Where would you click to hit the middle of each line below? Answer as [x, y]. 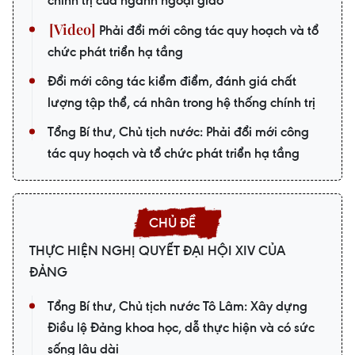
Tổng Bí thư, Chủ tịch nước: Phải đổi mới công [178, 132]
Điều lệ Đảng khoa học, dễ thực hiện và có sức [181, 328]
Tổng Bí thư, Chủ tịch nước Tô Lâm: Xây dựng [177, 306]
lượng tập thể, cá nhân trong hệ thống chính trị [181, 103]
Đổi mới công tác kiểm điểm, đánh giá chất [172, 81]
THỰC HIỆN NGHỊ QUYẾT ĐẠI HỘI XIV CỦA [157, 251]
